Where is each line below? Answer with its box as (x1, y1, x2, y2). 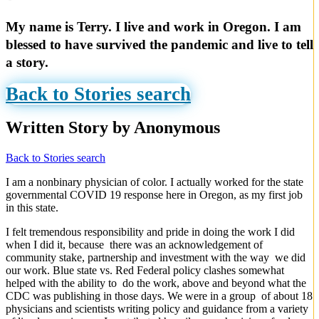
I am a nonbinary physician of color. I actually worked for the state (6, 176, 303, 189)
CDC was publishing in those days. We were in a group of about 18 (6, 290, 313, 303)
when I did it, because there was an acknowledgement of (6, 239, 263, 251)
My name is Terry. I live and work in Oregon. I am (6, 19, 301, 35)
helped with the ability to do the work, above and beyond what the (6, 277, 306, 290)
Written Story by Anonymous (6, 118, 220, 137)
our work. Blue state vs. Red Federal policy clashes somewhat (6, 264, 284, 277)
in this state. (6, 202, 58, 214)
